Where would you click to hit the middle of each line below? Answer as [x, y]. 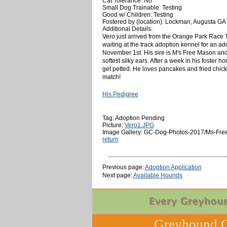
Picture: [113, 125]
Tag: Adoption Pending [133, 118]
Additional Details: [127, 29]
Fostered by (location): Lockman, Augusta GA [164, 22]
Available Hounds [158, 175]
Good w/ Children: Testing [138, 14]
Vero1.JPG [139, 125]
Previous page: [123, 167]
